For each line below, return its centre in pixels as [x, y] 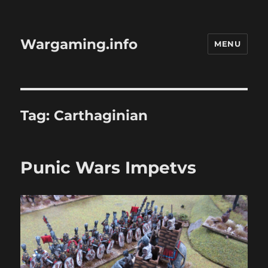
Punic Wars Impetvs [109, 167]
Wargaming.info [79, 44]
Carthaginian [101, 115]
